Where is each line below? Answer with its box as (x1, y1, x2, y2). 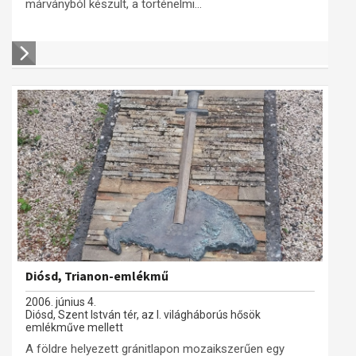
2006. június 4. (25, 296, 96, 308)
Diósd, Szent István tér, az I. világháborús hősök (25, 308, 261, 321)
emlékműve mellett (25, 321, 123, 334)
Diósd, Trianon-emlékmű (25, 268, 168, 284)
